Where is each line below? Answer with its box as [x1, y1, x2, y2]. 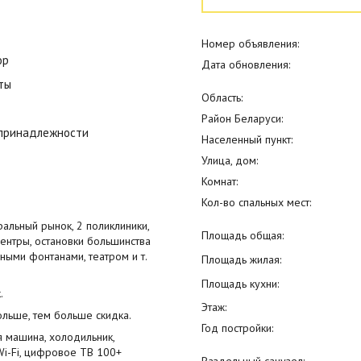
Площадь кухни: [201, 276, 280, 291]
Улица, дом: [201, 153, 259, 168]
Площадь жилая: [201, 252, 282, 268]
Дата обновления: [201, 57, 291, 73]
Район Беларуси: [201, 111, 284, 127]
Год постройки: [201, 321, 274, 336]
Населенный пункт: [201, 132, 293, 147]
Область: [201, 90, 243, 106]
